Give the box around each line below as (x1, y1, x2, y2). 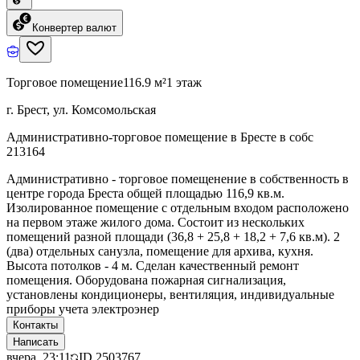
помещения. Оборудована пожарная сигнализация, (6, 272, 286, 287)
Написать (13, 335, 59, 348)
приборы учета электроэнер (6, 301, 159, 316)
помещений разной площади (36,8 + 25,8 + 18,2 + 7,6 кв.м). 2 (6, 229, 340, 243)
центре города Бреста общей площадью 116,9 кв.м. (6, 186, 284, 200)
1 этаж (166, 75, 202, 89)
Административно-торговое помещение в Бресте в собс (6, 129, 313, 144)
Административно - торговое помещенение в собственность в (6, 171, 349, 186)
